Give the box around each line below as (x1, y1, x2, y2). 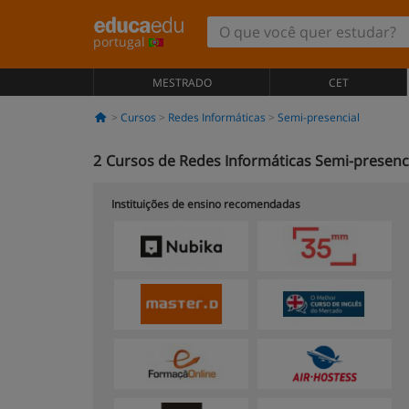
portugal (93, 33, 149, 50)
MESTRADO (152, 75, 212, 90)
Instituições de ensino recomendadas (111, 196, 300, 212)
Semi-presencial (277, 110, 360, 125)
